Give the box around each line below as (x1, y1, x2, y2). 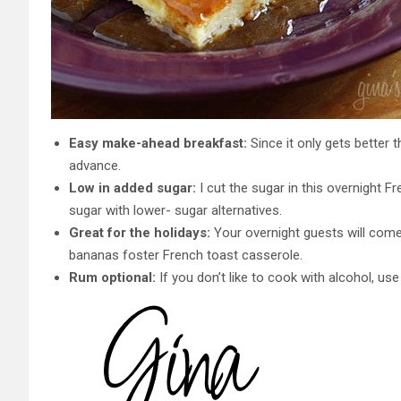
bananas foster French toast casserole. (69, 246, 303, 263)
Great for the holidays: (69, 224, 210, 241)
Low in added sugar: (69, 179, 196, 196)
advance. (69, 157, 121, 174)
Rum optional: (69, 269, 156, 286)
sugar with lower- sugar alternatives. (69, 201, 282, 218)
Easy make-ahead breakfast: (69, 134, 247, 151)
